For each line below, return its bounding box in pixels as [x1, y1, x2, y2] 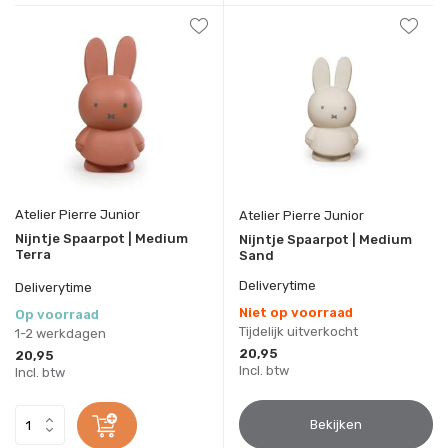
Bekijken [310, 416, 362, 432]
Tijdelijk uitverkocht [239, 323, 358, 339]
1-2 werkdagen [15, 325, 106, 341]
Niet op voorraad [239, 304, 353, 320]
